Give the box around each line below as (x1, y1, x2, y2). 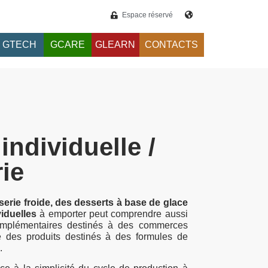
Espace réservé (122, 11, 173, 20)
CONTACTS (145, 39, 199, 50)
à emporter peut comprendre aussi (36, 209, 188, 220)
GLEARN (95, 39, 136, 50)
